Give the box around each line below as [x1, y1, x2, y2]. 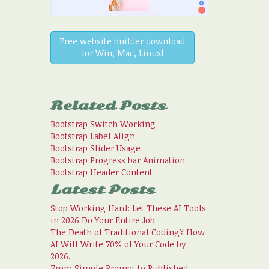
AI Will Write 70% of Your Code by [50, 238, 186, 250]
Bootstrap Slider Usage [50, 142, 141, 154]
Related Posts [50, 98, 166, 113]
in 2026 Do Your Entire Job [50, 214, 155, 226]
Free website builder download [59, 35, 186, 47]
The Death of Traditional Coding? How [50, 226, 205, 238]
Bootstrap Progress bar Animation [50, 154, 185, 166]
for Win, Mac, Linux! [81, 47, 163, 59]
